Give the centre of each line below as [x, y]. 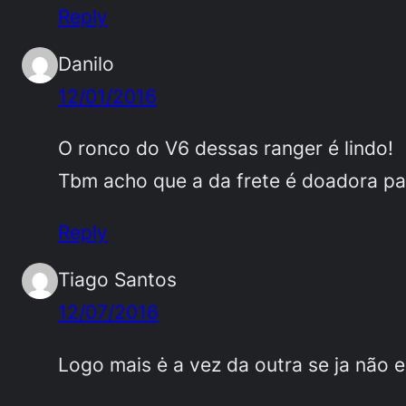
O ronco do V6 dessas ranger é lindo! [226, 147]
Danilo [86, 63]
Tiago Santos [117, 280]
